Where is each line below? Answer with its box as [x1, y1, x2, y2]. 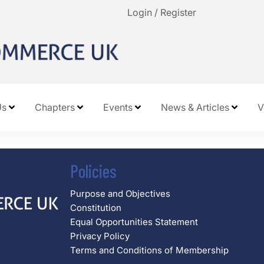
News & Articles [160, 101, 229, 114]
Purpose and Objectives [70, 188, 171, 200]
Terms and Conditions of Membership [70, 245, 229, 256]
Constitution [70, 202, 122, 214]
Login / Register [127, 6, 197, 18]
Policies [70, 160, 117, 182]
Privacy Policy [70, 230, 130, 242]
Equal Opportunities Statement [70, 216, 199, 228]
